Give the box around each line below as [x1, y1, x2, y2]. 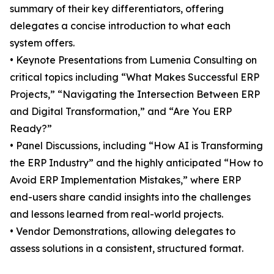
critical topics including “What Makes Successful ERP [10, 71, 259, 84]
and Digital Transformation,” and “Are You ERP [10, 105, 232, 118]
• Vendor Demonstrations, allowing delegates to [10, 225, 235, 238]
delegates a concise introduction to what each [10, 20, 231, 32]
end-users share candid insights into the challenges [10, 191, 251, 204]
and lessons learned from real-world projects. [10, 208, 223, 221]
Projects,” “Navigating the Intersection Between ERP [10, 88, 260, 101]
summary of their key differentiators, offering [10, 2, 224, 15]
